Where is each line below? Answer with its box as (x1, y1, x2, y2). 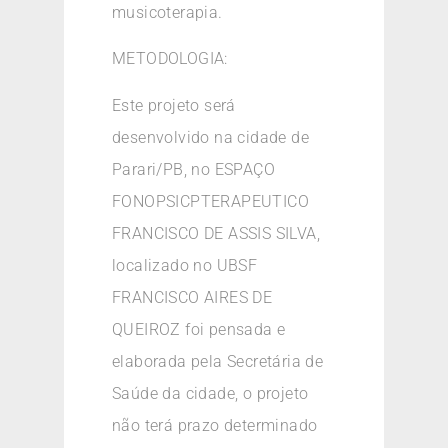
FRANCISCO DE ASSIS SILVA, (112, 223, 320, 243)
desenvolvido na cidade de (112, 127, 309, 147)
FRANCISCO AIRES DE (112, 287, 273, 307)
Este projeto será (112, 95, 236, 115)
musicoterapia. (112, 2, 223, 22)
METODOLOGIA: (112, 49, 228, 69)
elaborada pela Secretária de (112, 351, 324, 371)
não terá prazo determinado (112, 415, 318, 435)
